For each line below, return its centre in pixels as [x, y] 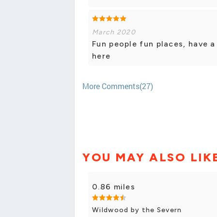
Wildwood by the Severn [137, 210]
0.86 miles [114, 186]
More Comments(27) [118, 86]
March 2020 [114, 32]
